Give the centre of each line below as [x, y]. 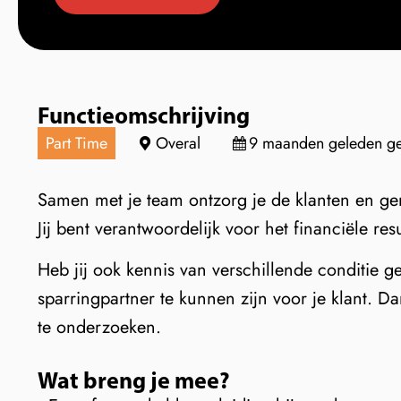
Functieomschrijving [144, 115]
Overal [178, 143]
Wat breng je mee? [134, 380]
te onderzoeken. [99, 328]
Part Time [77, 143]
